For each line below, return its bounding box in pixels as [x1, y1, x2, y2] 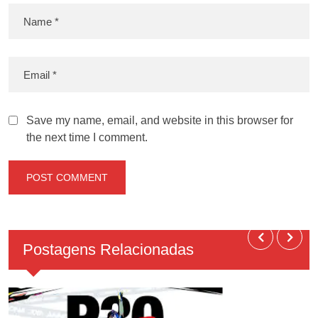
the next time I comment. [26, 131, 148, 144]
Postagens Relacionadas [23, 241, 194, 259]
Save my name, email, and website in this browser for [26, 114, 293, 127]
